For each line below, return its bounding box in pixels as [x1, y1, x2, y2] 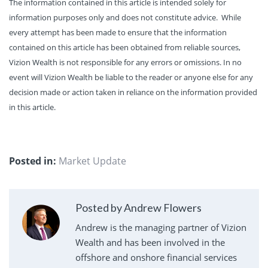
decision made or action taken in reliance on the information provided [9, 86, 257, 98]
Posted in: [9, 154, 56, 168]
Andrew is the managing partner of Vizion [75, 221, 246, 234]
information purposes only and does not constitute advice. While [9, 11, 241, 23]
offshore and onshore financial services [75, 251, 237, 264]
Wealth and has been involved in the [75, 236, 225, 249]
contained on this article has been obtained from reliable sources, [9, 41, 240, 53]
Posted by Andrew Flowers [75, 201, 202, 215]
